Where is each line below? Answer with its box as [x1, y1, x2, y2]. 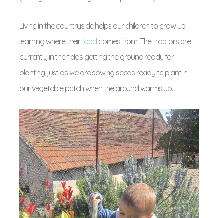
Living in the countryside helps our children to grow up [19, 21, 185, 31]
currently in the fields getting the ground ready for [19, 52, 174, 62]
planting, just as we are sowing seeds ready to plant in [19, 68, 187, 77]
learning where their [19, 36, 82, 46]
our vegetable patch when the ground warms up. [19, 83, 173, 93]
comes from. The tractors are [98, 36, 191, 46]
